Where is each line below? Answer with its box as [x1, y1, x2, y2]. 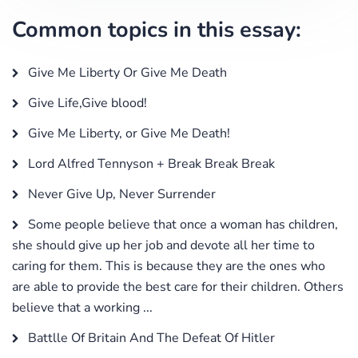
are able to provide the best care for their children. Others [12, 277, 344, 296]
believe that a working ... [12, 298, 153, 316]
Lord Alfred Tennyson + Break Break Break [25, 154, 275, 173]
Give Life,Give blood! [25, 93, 147, 112]
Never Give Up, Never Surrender [25, 185, 216, 203]
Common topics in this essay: [12, 14, 301, 45]
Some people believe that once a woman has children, [25, 215, 338, 233]
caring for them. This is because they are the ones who [12, 257, 325, 275]
